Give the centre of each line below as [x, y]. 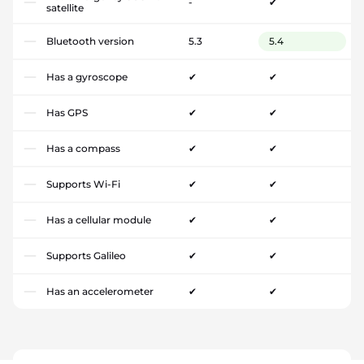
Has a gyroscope [87, 76]
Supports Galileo [86, 255]
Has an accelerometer [100, 291]
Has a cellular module [99, 219]
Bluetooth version [90, 41]
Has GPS [67, 112]
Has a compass [83, 148]
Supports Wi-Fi [83, 184]
